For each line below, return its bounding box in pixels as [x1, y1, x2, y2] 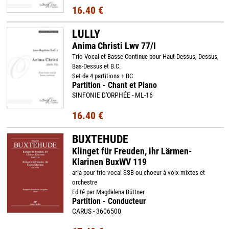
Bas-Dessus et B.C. [72, 62, 121, 70]
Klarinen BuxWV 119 [72, 156, 147, 167]
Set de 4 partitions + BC [72, 72, 133, 80]
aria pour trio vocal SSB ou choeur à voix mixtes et [72, 169, 205, 176]
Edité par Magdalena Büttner [72, 188, 145, 196]
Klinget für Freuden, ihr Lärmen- [72, 146, 192, 156]
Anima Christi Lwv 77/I [72, 40, 156, 51]
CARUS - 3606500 [72, 207, 121, 215]
